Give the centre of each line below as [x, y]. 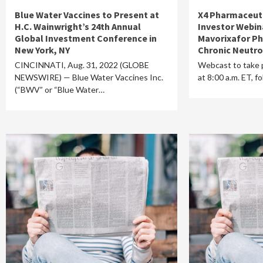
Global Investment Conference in [86, 38]
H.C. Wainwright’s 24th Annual [78, 26]
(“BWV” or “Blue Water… [60, 90]
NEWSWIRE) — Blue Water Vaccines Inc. [89, 77]
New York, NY [42, 50]
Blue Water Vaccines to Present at [87, 15]
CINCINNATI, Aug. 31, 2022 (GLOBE [82, 65]
